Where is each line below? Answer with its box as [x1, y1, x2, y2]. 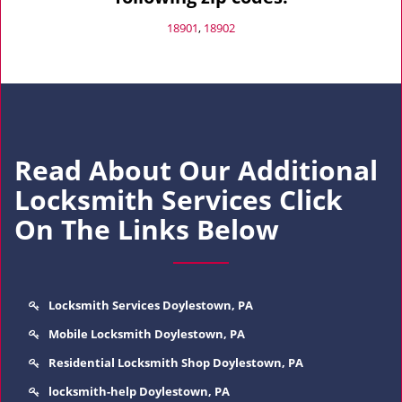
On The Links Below [14, 211, 279, 248]
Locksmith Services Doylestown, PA [48, 297, 253, 313]
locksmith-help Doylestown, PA [48, 383, 230, 399]
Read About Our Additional [14, 152, 378, 188]
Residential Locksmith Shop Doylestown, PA [48, 354, 303, 371]
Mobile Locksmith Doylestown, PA [48, 326, 245, 342]
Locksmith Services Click [14, 181, 343, 218]
